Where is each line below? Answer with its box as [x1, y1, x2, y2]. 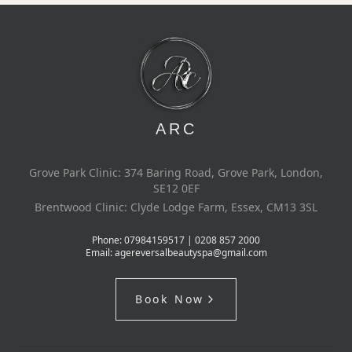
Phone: [92, 233, 122, 247]
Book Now [134, 291, 205, 306]
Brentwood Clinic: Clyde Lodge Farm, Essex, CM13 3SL [35, 200, 317, 214]
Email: [85, 246, 112, 259]
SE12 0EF [152, 181, 200, 196]
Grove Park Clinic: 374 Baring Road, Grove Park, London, [29, 165, 323, 180]
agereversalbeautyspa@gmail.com [114, 246, 267, 259]
